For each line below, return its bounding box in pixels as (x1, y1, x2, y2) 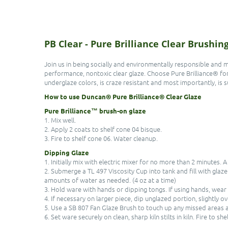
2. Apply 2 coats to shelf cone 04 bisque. (44, 124, 162, 134)
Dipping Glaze (44, 148, 89, 157)
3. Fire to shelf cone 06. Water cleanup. (44, 133, 158, 143)
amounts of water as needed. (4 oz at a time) (44, 175, 176, 185)
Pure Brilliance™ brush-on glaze (44, 106, 146, 115)
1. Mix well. (44, 115, 76, 125)
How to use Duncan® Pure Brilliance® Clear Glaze (44, 92, 202, 101)
